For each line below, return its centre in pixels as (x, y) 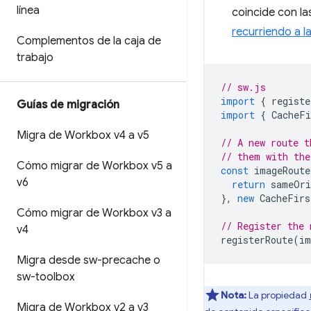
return (249, 184)
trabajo (35, 58)
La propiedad (278, 295)
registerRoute (257, 240)
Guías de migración (68, 105)
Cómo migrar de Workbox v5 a (94, 166)
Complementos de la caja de (89, 41)
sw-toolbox (46, 277)
